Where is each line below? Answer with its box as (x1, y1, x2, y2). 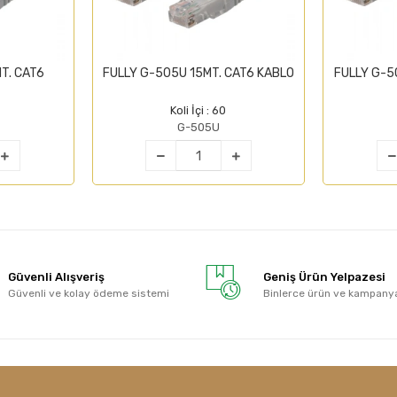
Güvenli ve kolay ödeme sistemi (8, 286, 170, 300)
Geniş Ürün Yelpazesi (262, 269, 385, 284)
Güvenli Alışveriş (8, 269, 105, 284)
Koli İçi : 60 (170, 104, 227, 118)
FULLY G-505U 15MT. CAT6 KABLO (102, 66, 294, 82)
